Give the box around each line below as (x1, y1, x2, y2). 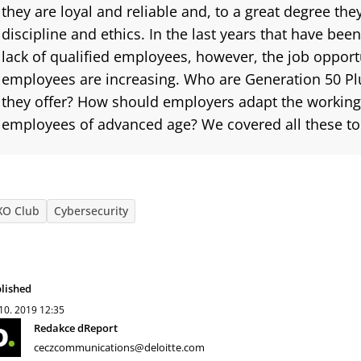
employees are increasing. (2, 69, 184, 89)
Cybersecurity (54, 203, 128, 218)
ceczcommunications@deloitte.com (34, 340, 205, 355)
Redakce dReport (34, 321, 118, 335)
